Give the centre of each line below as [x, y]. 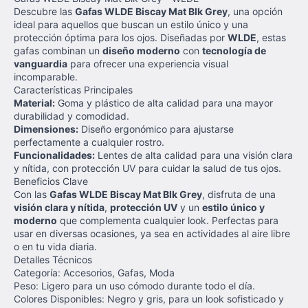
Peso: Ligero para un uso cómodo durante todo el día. [134, 286]
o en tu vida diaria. [55, 246]
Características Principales [73, 90]
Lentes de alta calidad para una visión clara [194, 155]
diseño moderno [141, 51]
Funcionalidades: [54, 155]
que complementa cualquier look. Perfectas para [168, 220]
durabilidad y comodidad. [71, 116]
